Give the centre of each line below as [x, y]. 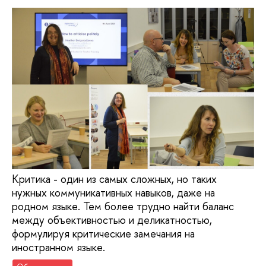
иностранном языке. [58, 247]
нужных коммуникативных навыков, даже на [113, 192]
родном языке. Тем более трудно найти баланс [123, 206]
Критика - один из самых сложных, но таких [114, 179]
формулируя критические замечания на [103, 233]
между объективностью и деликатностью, [112, 220]
